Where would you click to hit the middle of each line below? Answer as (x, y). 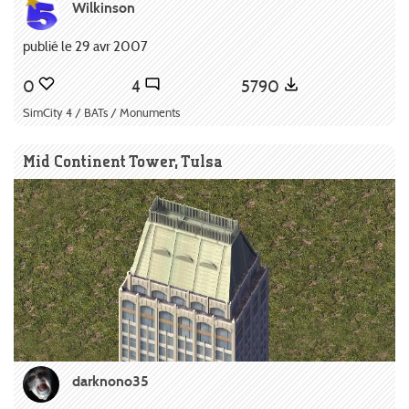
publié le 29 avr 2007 (85, 46)
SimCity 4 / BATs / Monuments (101, 113)
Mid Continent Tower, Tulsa (123, 162)
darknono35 (110, 382)
